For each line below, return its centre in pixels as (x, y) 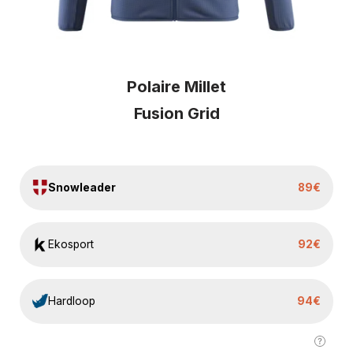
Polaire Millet (176, 86)
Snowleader (82, 187)
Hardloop (72, 301)
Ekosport (71, 244)
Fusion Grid (176, 113)
